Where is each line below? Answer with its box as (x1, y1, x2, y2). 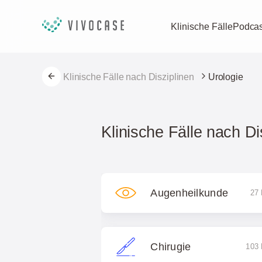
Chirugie (150, 241, 191, 253)
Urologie (208, 71, 243, 82)
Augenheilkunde (150, 187, 229, 199)
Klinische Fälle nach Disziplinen (63, 71, 194, 82)
